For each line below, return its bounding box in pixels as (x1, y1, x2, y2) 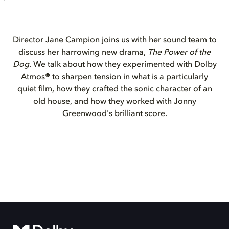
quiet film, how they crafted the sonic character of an (17, 85, 212, 94)
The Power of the (148, 49, 211, 57)
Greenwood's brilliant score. (62, 110, 167, 118)
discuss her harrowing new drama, (18, 49, 148, 57)
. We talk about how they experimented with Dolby (29, 61, 217, 69)
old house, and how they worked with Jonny (33, 98, 196, 106)
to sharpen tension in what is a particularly (50, 73, 208, 81)
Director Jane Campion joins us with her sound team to (12, 36, 217, 44)
